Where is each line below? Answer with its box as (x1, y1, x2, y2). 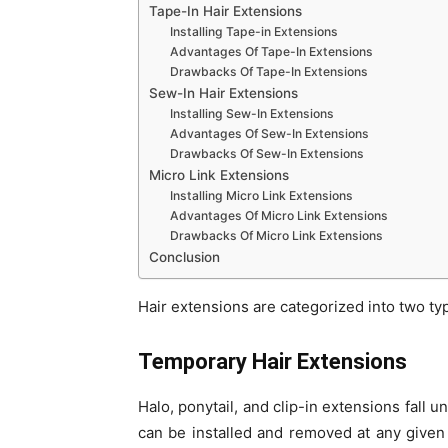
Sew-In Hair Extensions (149, 84, 302, 101)
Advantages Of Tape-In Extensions (170, 43, 377, 59)
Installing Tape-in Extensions (170, 23, 342, 39)
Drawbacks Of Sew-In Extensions (170, 145, 368, 161)
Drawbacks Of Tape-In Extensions (170, 63, 369, 79)
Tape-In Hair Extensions (149, 2, 306, 19)
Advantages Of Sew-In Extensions (170, 125, 373, 141)
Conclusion (149, 248, 224, 265)
